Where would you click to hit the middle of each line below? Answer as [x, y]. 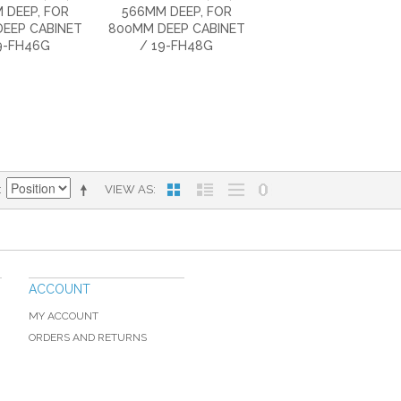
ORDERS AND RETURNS [88, 337]
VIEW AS [129, 190]
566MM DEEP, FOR [176, 12]
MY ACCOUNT [64, 316]
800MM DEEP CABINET [176, 29]
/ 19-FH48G [177, 46]
